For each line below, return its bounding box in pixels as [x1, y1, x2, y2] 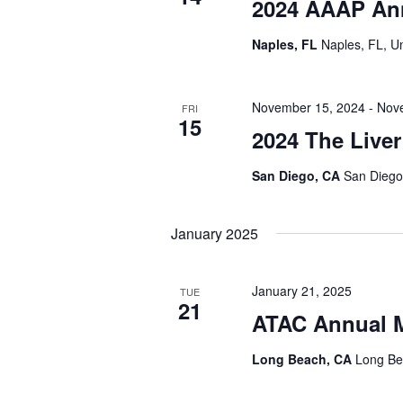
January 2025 [171, 223, 259, 244]
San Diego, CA [252, 166, 345, 184]
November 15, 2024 [252, 98, 366, 116]
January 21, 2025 [252, 282, 353, 300]
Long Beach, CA [252, 350, 356, 368]
